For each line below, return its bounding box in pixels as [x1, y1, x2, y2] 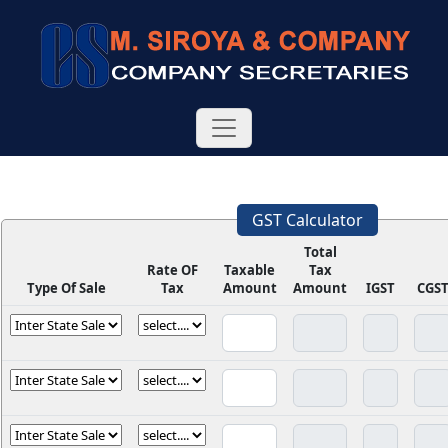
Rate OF [146, 261, 198, 279]
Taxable [224, 261, 275, 279]
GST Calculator [251, 209, 363, 231]
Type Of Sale [26, 279, 106, 297]
